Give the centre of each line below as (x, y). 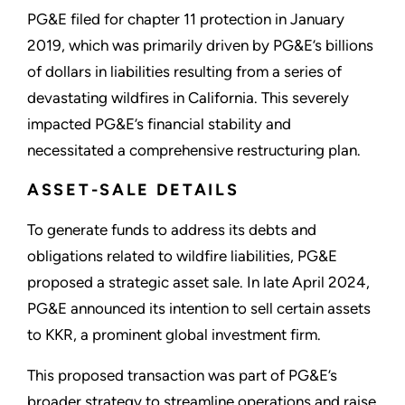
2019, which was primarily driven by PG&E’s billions (200, 46)
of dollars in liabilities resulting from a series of (184, 72)
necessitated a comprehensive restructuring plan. (194, 151)
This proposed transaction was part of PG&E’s (182, 376)
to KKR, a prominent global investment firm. (174, 335)
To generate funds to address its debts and (172, 230)
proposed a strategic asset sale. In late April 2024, (198, 283)
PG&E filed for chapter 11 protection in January (186, 19)
